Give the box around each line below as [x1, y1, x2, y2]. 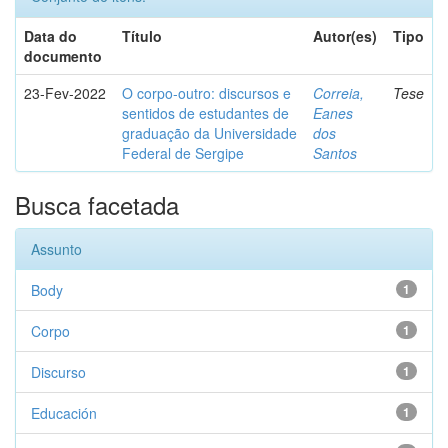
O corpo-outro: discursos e [122, 83, 291, 103]
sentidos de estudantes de [122, 103, 289, 123]
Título [122, 26, 162, 46]
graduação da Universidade [122, 123, 297, 143]
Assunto [31, 239, 82, 259]
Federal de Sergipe [122, 143, 244, 163]
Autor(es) [313, 26, 377, 46]
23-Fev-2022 [24, 83, 106, 103]
